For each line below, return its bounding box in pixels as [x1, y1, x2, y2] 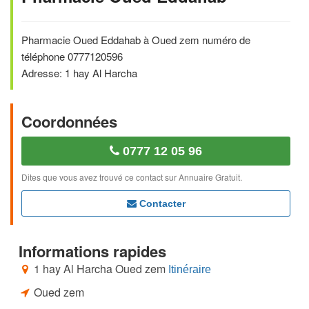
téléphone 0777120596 [21, 49, 123, 63]
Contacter [136, 198, 186, 209]
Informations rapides [19, 240, 166, 262]
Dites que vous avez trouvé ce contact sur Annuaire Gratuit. [21, 171, 242, 183]
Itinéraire [168, 263, 211, 275]
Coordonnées [21, 110, 117, 132]
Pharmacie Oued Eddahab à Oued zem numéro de [21, 32, 250, 47]
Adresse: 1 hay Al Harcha [21, 66, 137, 80]
